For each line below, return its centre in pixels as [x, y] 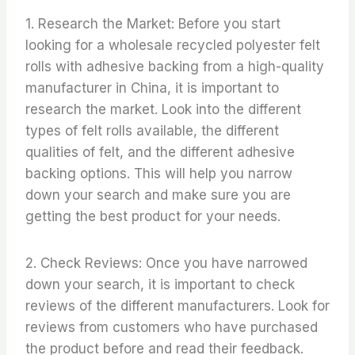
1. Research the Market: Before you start [153, 23]
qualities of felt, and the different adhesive [160, 152]
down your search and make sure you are [158, 195]
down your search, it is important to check [160, 284]
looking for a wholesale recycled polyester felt [173, 45]
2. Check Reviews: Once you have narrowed [166, 263]
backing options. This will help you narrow [159, 173]
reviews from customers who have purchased [172, 327]
